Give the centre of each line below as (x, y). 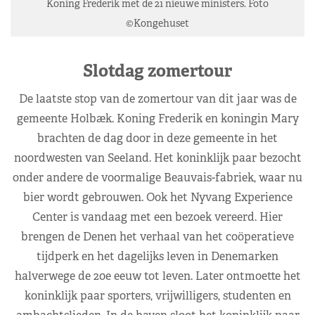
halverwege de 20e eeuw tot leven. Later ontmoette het (157, 276)
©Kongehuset (157, 23)
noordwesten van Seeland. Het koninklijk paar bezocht (157, 157)
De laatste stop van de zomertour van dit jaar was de (157, 98)
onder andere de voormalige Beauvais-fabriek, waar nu (157, 177)
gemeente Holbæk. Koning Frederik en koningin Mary (157, 118)
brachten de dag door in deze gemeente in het (157, 138)
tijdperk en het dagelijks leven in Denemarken (157, 256)
